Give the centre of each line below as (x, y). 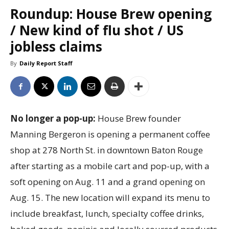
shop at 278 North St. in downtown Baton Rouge (107, 150)
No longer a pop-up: (54, 119)
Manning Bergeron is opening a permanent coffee (110, 134)
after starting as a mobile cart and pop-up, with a (110, 166)
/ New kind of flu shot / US (97, 30)
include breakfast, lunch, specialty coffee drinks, (107, 214)
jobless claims (56, 47)
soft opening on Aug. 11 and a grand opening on (108, 182)
